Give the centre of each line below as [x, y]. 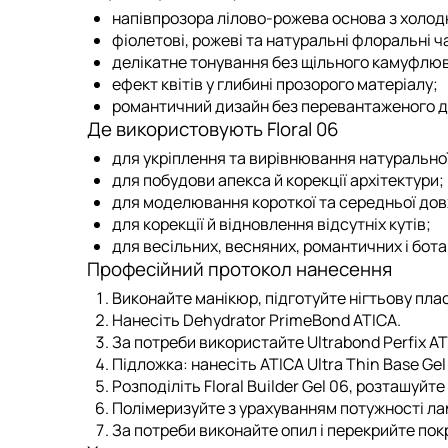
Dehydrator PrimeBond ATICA [290, 320]
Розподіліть [158, 386]
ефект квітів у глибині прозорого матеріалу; [275, 84]
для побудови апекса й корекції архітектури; [278, 180]
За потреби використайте [209, 342]
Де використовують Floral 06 [213, 129]
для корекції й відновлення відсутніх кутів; [271, 224]
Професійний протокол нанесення [239, 269]
